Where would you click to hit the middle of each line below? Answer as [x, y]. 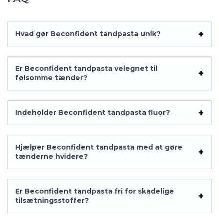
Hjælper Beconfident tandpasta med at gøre [99, 147]
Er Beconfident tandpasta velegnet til [86, 68]
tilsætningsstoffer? [52, 200]
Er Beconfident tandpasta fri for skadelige [95, 191]
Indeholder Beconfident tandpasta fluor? [93, 112]
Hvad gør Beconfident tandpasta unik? [88, 34]
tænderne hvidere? [52, 156]
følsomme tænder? [51, 78]
